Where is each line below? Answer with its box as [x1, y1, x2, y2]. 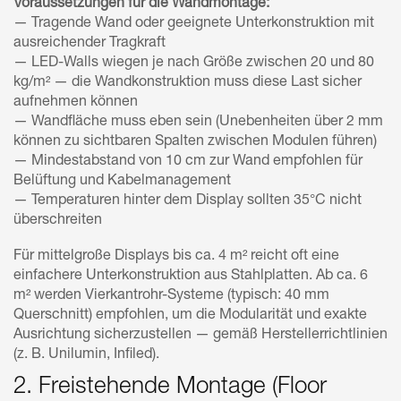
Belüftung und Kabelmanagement [13, 174, 231, 189]
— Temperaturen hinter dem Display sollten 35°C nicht [13, 193, 362, 209]
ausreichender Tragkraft [13, 36, 166, 51]
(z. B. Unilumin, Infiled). [13, 347, 159, 363]
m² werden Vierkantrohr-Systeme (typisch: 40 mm [13, 288, 329, 303]
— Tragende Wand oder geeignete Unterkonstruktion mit [13, 16, 374, 31]
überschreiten [13, 213, 102, 228]
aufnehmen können [13, 95, 138, 110]
